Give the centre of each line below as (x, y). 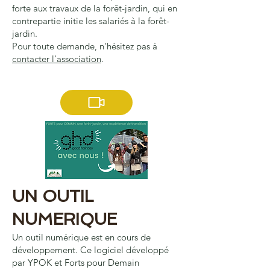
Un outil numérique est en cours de (81, 237)
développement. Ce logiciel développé (90, 250)
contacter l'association (57, 59)
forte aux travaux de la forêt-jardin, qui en (95, 8)
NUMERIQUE (64, 219)
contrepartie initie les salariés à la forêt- (91, 21)
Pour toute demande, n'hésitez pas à (85, 46)
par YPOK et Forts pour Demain (76, 262)
